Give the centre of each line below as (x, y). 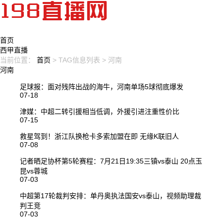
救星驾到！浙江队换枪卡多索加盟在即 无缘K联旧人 (99, 136)
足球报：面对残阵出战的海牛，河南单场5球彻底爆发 (102, 87)
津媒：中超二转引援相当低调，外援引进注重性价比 (100, 111)
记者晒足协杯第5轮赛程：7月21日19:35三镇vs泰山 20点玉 (111, 161)
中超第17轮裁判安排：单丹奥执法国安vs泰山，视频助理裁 (111, 196)
